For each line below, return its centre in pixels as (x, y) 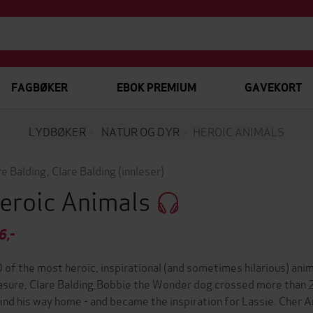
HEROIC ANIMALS (239, 131)
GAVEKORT (273, 88)
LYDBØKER (57, 131)
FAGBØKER (39, 88)
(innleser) (141, 170)
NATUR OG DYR (140, 131)
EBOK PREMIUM (156, 88)
